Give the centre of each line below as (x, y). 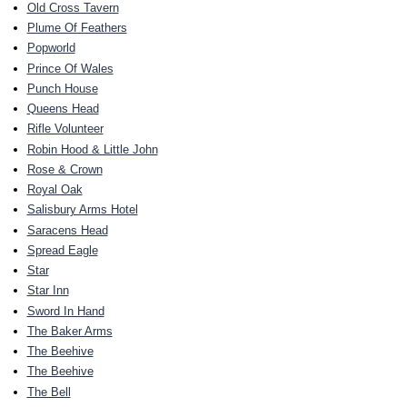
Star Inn (48, 291)
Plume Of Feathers (77, 28)
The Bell (49, 392)
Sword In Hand (65, 311)
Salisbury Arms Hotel (82, 210)
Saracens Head (67, 230)
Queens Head (63, 109)
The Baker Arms (69, 331)
